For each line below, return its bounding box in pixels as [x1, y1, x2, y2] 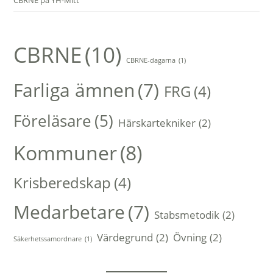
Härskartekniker [118, 116, 196, 130]
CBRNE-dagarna [126, 56, 176, 65]
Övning [173, 230, 207, 245]
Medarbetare [13, 199, 126, 225]
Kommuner [13, 140, 118, 166]
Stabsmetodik [154, 208, 220, 222]
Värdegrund [97, 230, 154, 245]
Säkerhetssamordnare [13, 235, 82, 244]
